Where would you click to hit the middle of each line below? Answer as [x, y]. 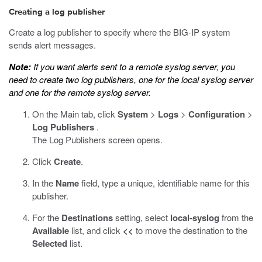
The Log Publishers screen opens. [97, 139]
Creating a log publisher [57, 12]
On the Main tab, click [75, 114]
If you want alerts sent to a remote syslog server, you [133, 66]
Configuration [217, 114]
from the [236, 217]
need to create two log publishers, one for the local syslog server [131, 79]
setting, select [142, 217]
